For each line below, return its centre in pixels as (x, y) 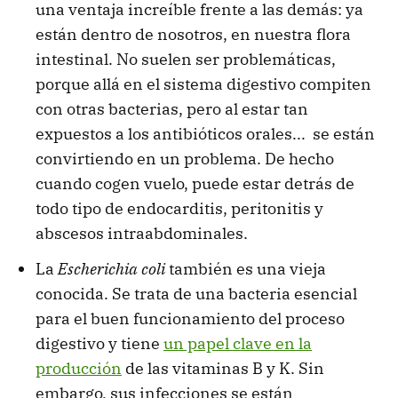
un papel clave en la (238, 343)
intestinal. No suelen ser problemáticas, (186, 59)
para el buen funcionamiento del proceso (190, 318)
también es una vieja (247, 268)
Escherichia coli (113, 268)
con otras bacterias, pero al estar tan (172, 108)
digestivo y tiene (99, 343)
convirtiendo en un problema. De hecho (185, 158)
